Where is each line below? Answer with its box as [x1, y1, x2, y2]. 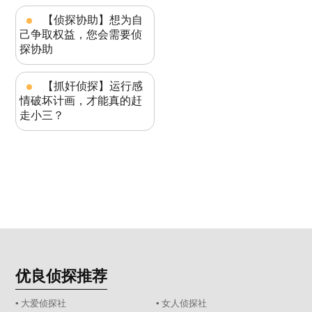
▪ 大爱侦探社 [15, 298, 67, 309]
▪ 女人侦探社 [156, 298, 207, 309]
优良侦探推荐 [15, 267, 108, 286]
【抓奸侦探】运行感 [42, 80, 143, 93]
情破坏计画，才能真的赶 [19, 95, 143, 107]
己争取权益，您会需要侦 [19, 29, 143, 41]
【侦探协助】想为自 [42, 14, 143, 26]
